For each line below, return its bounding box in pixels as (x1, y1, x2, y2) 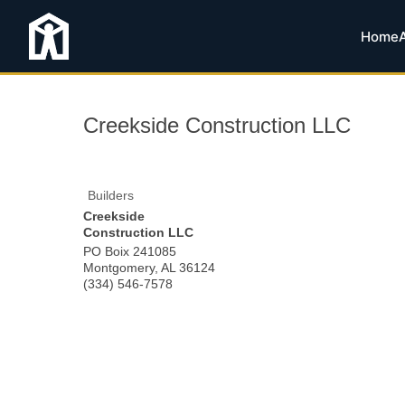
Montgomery (83, 260, 155, 275)
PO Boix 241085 (83, 244, 176, 259)
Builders (88, 188, 134, 202)
